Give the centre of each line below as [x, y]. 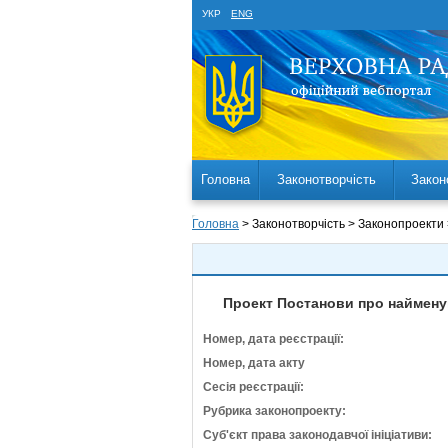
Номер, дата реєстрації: [273, 339]
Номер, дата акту [254, 363]
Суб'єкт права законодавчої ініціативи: [317, 435]
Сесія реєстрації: [253, 387]
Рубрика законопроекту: [274, 411]
